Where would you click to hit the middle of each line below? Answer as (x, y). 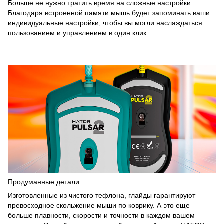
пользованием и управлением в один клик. (78, 33)
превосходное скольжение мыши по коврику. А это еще (99, 206)
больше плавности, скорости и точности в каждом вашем (101, 216)
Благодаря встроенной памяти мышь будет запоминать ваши (109, 13)
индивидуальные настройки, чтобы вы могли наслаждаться (105, 23)
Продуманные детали (44, 182)
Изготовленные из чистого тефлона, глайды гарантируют (102, 196)
